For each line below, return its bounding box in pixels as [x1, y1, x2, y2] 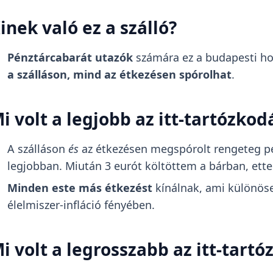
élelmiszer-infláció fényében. [7, 197, 155, 212]
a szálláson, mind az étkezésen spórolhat [7, 66, 232, 82]
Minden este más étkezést [7, 180, 152, 195]
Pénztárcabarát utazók [7, 49, 133, 65]
